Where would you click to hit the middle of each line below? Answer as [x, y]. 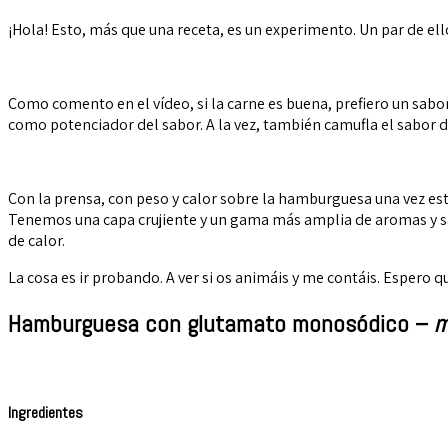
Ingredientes [45, 413]
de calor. [36, 240]
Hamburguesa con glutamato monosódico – [221, 323]
